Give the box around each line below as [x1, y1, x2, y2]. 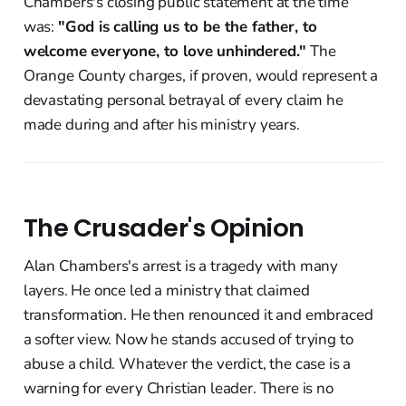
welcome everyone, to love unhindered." [23, 40, 307, 62]
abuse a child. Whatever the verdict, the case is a [23, 353, 352, 374]
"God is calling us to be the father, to [57, 15, 318, 37]
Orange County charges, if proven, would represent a [23, 64, 379, 86]
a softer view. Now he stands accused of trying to [23, 328, 353, 350]
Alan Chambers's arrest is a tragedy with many [23, 255, 339, 276]
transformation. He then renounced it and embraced [23, 304, 373, 325]
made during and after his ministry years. [23, 113, 300, 135]
